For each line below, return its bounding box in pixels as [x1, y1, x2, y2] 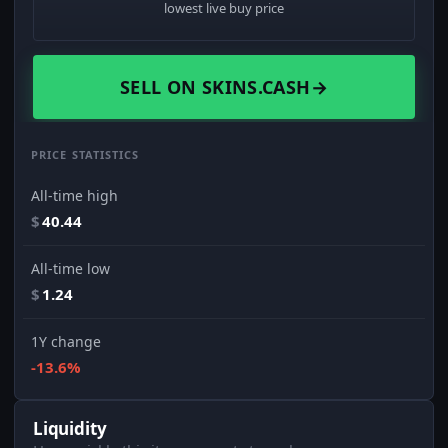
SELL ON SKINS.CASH [120, 75, 311, 100]
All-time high [31, 186, 118, 206]
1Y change [31, 332, 101, 352]
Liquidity [33, 417, 107, 441]
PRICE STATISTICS [31, 147, 140, 163]
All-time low [31, 259, 110, 279]
